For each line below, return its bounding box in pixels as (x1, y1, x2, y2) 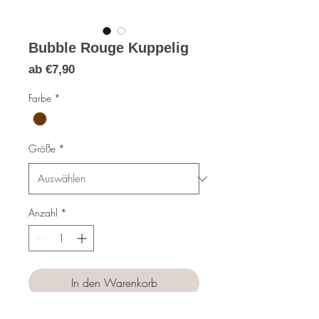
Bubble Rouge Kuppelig (28, 40, 189, 56)
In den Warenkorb (70, 275, 157, 291)
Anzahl (28, 206, 58, 220)
